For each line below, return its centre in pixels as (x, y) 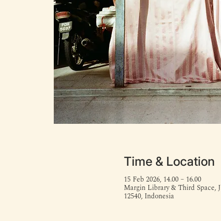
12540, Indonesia (149, 196)
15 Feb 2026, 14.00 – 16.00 (162, 179)
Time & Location (169, 161)
